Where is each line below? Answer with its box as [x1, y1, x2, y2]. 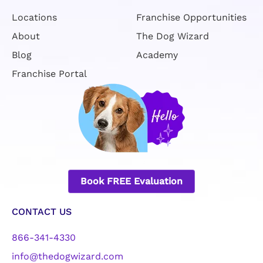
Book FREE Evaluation [80, 176, 183, 187]
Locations [11, 12, 57, 23]
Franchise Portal [11, 68, 87, 80]
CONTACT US [11, 206, 72, 218]
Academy [136, 49, 178, 61]
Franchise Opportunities [136, 12, 249, 23]
